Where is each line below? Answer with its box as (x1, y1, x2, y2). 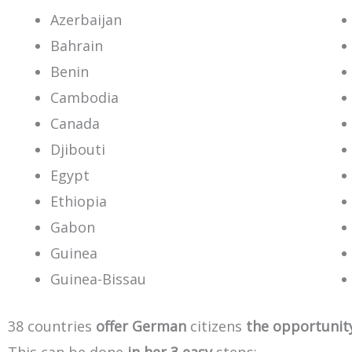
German (132, 317, 186, 335)
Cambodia (50, 88, 119, 107)
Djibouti (50, 140, 105, 159)
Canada (50, 114, 100, 133)
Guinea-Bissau (50, 269, 146, 288)
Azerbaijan (50, 10, 122, 29)
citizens (190, 317, 242, 335)
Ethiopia (50, 192, 107, 211)
